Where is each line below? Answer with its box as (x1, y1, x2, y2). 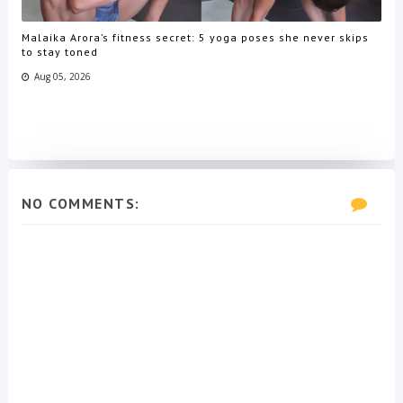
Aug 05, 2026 (33, 70, 91, 84)
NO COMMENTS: (21, 193, 140, 212)
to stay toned (21, 45, 98, 59)
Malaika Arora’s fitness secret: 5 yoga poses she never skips (21, 31, 369, 45)
